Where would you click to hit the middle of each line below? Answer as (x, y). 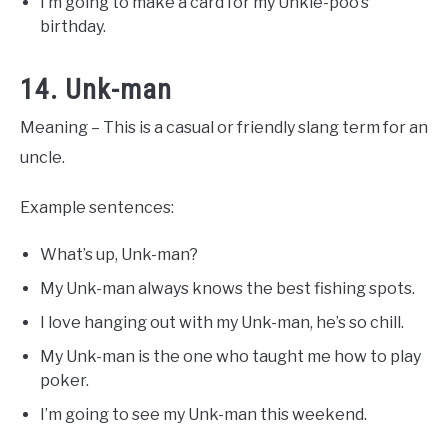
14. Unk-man (96, 90)
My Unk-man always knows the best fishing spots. (227, 289)
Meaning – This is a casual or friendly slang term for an (224, 128)
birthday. (73, 27)
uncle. (42, 158)
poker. (64, 381)
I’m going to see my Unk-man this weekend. (203, 415)
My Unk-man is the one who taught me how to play (230, 357)
